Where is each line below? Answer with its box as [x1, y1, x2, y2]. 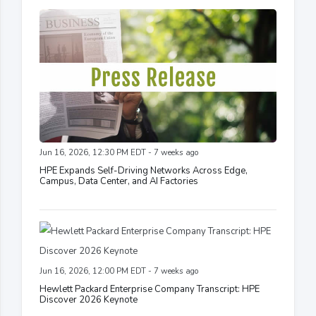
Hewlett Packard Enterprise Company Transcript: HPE [39, 283, 260, 296]
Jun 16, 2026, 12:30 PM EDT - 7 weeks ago [39, 147, 198, 159]
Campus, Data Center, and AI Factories [39, 175, 198, 188]
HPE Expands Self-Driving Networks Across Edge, [39, 164, 248, 178]
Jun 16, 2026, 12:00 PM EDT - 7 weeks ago [39, 266, 198, 277]
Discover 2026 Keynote [39, 293, 138, 307]
